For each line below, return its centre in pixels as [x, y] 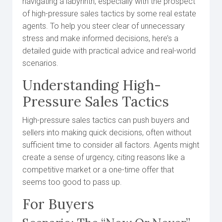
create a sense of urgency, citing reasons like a [104, 157]
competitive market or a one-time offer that [98, 170]
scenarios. [40, 63]
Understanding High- [92, 85]
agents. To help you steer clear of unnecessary [104, 26]
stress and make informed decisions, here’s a [100, 38]
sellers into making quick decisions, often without [107, 133]
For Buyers [58, 204]
